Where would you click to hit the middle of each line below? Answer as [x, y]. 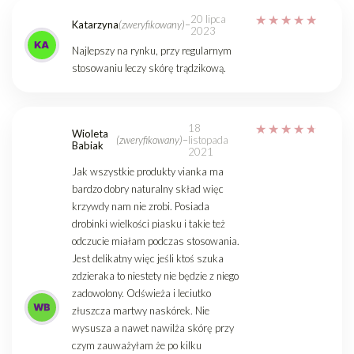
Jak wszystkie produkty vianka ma [148, 171]
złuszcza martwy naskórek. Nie [141, 310]
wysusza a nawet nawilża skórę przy [153, 328]
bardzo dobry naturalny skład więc [148, 188]
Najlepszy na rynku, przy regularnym [152, 50]
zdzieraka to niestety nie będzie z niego [155, 275]
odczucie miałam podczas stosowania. [156, 241]
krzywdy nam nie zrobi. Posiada [141, 206]
